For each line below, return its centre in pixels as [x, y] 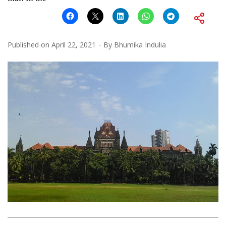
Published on [30, 44]
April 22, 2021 [74, 44]
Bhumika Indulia [140, 44]
